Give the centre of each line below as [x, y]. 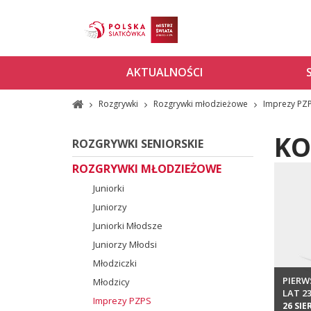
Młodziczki [115, 263]
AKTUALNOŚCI [165, 73]
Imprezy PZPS [122, 300]
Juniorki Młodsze [127, 225]
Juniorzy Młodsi [125, 244]
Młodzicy [111, 281]
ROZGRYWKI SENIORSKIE [137, 143]
